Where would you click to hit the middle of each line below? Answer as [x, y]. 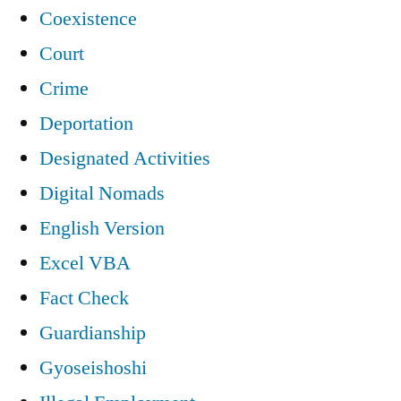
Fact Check [84, 298]
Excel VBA [85, 263]
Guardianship [93, 333]
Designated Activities [125, 158]
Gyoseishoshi [93, 367]
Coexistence [88, 18]
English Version [102, 228]
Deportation [86, 123]
